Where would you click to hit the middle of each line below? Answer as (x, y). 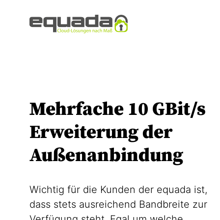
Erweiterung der (101, 132)
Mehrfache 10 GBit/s (118, 109)
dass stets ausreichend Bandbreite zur (118, 204)
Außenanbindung (106, 155)
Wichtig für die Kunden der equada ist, (118, 189)
